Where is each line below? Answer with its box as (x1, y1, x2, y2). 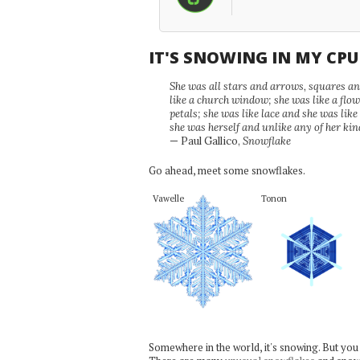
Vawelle (152, 192, 184, 204)
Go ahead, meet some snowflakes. (148, 162, 305, 178)
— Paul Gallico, (169, 134, 243, 148)
